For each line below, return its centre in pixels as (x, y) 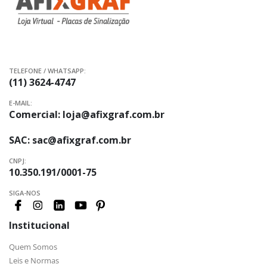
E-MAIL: (21, 103)
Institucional (39, 226)
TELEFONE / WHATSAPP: (47, 71)
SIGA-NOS (25, 193)
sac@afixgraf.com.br (82, 140)
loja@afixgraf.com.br (114, 115)
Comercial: (36, 115)
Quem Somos (33, 247)
